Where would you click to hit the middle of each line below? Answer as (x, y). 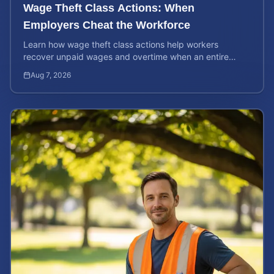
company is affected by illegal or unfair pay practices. (131, 69)
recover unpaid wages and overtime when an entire (126, 57)
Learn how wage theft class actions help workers (121, 44)
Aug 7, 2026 (51, 75)
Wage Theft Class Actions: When (109, 8)
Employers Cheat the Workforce (107, 25)
